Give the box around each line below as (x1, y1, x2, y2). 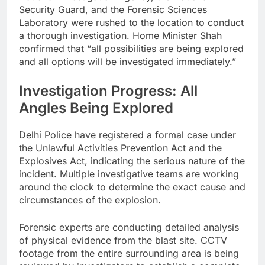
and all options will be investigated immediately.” (19, 56, 236, 68)
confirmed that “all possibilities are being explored (19, 43, 244, 55)
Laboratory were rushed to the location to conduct (19, 17, 244, 29)
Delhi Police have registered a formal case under (19, 128, 236, 141)
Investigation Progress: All (19, 82, 198, 100)
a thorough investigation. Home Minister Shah (19, 30, 222, 42)
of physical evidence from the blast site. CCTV (19, 234, 227, 246)
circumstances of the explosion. (19, 193, 161, 206)
